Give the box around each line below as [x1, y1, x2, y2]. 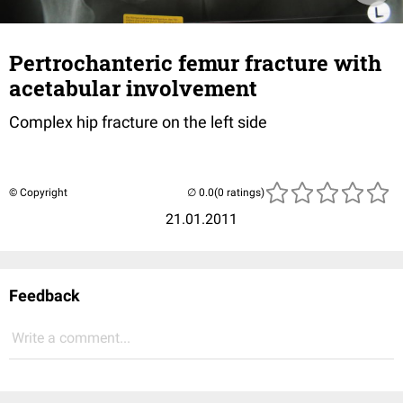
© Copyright [9, 186, 67, 199]
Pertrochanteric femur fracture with [9, 49, 381, 77]
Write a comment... [12, 329, 130, 346]
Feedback [9, 286, 80, 305]
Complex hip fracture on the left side [9, 112, 267, 131]
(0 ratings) [214, 186, 264, 199]
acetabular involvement [9, 74, 257, 103]
